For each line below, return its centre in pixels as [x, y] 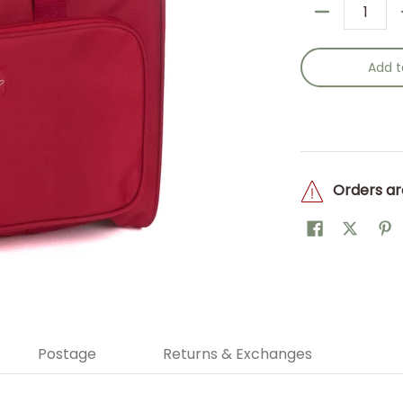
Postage [67, 354]
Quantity [328, 20]
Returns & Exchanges [237, 354]
